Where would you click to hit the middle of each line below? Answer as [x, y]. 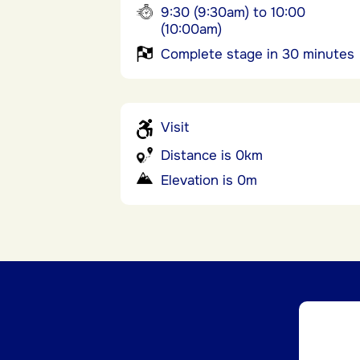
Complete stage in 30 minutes [258, 55]
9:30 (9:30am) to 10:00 [233, 13]
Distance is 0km [212, 156]
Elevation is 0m [209, 181]
